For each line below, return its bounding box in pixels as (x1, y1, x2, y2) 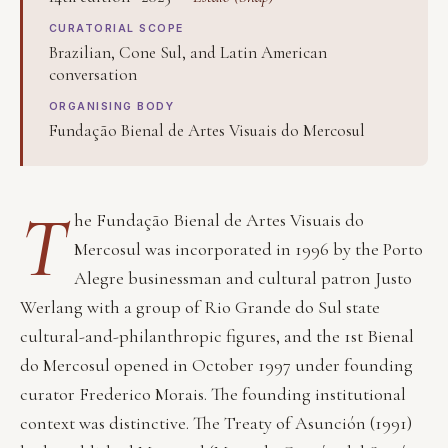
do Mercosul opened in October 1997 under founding (20, 353, 413, 376)
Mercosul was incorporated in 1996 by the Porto (74, 237, 424, 260)
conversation (49, 63, 137, 85)
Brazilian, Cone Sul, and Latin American (49, 41, 327, 63)
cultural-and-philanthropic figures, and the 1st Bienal (20, 324, 414, 347)
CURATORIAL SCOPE (49, 21, 184, 35)
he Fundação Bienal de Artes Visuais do (74, 208, 365, 231)
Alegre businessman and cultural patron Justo (74, 266, 413, 289)
